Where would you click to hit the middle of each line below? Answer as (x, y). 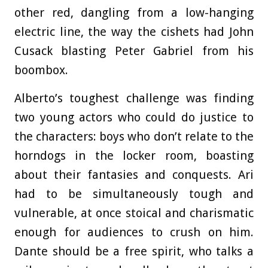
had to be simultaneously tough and (134, 194)
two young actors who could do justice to (134, 118)
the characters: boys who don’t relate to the (134, 137)
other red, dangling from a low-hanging (134, 13)
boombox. (41, 70)
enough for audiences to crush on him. (134, 232)
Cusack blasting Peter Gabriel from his (134, 51)
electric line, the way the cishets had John (134, 32)
